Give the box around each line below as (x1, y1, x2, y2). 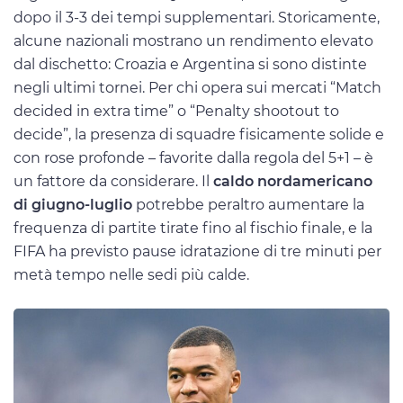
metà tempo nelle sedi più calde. (13, 266, 249, 284)
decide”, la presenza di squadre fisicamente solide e (13, 126, 384, 144)
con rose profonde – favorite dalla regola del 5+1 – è (13, 149, 373, 167)
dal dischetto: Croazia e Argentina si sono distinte (13, 56, 367, 74)
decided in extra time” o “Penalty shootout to (13, 103, 339, 121)
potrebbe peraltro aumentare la (132, 196, 364, 214)
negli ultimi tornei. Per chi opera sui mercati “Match (13, 79, 381, 97)
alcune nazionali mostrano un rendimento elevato (13, 32, 373, 50)
